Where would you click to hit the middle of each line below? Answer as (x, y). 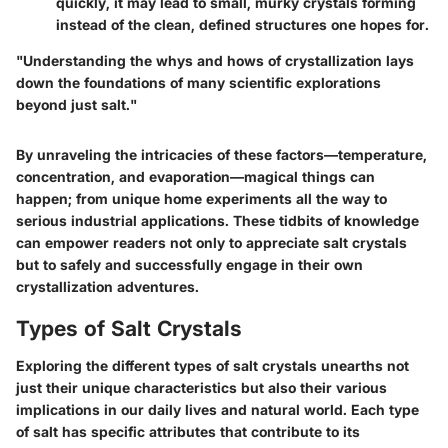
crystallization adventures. (107, 286)
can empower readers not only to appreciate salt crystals (211, 242)
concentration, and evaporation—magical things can (195, 176)
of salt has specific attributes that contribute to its (188, 432)
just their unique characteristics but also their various (201, 388)
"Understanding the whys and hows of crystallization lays (215, 60)
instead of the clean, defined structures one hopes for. (242, 24)
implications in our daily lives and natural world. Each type (217, 410)
